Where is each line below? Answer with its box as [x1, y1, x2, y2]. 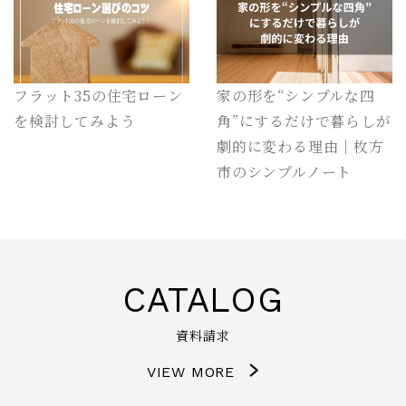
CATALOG [122, 279, 284, 320]
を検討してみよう [14, 110, 136, 131]
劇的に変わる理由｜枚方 [217, 135, 384, 157]
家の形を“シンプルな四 [217, 84, 375, 106]
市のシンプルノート [217, 160, 353, 182]
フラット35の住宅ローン [14, 84, 183, 106]
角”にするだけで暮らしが [217, 110, 391, 131]
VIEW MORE [146, 362, 236, 381]
